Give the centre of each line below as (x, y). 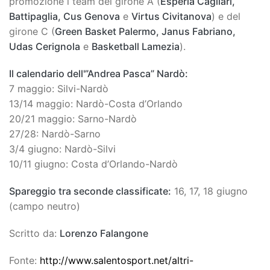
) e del (226, 16)
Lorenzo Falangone (104, 233)
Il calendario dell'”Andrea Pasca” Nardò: (99, 73)
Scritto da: (34, 233)
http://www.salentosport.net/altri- (117, 260)
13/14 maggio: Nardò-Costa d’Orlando (96, 103)
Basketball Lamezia (136, 46)
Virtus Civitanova (171, 16)
